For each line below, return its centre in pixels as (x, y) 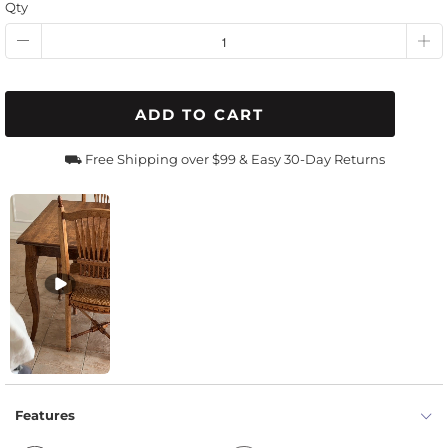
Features (45, 414)
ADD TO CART (200, 114)
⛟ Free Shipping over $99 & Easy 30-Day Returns (224, 159)
